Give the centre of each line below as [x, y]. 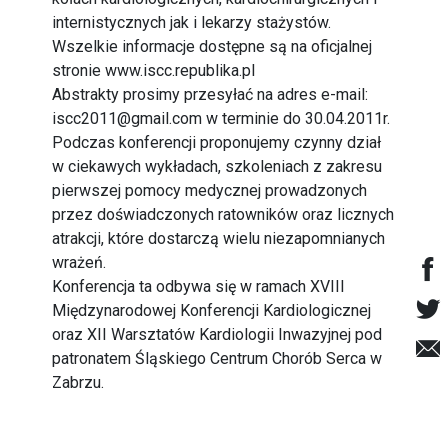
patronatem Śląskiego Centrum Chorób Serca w [217, 358]
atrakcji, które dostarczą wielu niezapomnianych [219, 238]
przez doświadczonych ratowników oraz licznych [223, 214]
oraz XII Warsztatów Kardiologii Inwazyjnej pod [217, 334]
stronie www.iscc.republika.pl [154, 70]
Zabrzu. [78, 382]
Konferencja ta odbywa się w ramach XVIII [199, 286]
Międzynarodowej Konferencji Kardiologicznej [212, 310]
